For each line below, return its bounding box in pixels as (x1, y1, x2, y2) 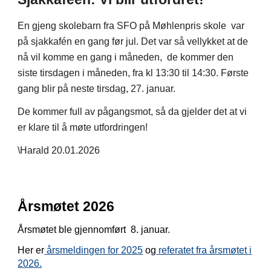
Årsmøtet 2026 (18, 198, 115, 214)
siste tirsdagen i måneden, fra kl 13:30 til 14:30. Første (18, 68, 249, 78)
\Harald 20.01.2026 (18, 145, 100, 155)
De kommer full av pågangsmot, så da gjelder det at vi (18, 106, 247, 117)
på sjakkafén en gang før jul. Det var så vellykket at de (18, 36, 249, 47)
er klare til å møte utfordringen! (18, 122, 148, 132)
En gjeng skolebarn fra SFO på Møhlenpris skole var (18, 21, 245, 31)
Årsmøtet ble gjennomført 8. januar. (18, 224, 171, 235)
